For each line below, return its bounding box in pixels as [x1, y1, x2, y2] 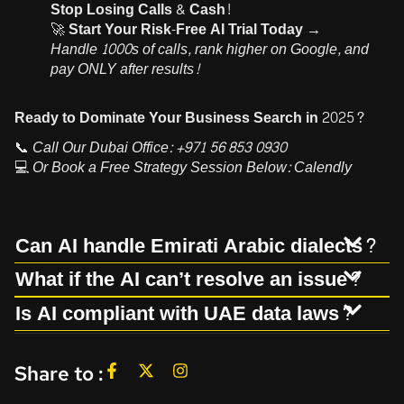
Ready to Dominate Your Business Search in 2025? [14, 104, 365, 131]
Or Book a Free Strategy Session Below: [32, 153, 294, 180]
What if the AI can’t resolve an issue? [15, 262, 363, 298]
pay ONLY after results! [50, 55, 200, 82]
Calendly [294, 153, 352, 180]
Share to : [14, 361, 104, 388]
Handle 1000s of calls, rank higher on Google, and [50, 35, 369, 62]
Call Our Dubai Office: [32, 133, 176, 161]
